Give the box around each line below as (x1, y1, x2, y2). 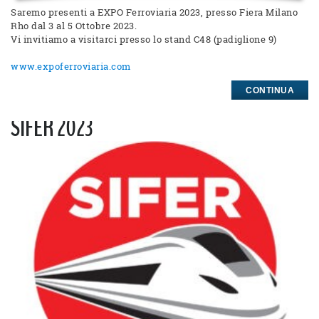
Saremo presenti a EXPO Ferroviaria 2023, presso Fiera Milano (11, 5, 298, 19)
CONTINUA (246, 85, 294, 95)
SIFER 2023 (11, 110, 93, 145)
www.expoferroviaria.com (11, 59, 131, 73)
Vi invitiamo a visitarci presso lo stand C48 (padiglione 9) (11, 32, 277, 46)
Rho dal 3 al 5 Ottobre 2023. (11, 19, 137, 32)
